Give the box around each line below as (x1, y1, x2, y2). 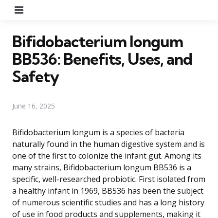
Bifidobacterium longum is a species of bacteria (12, 127, 184, 138)
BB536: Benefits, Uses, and (12, 49, 192, 69)
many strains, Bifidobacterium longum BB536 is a (12, 162, 191, 173)
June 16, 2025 (12, 101, 55, 110)
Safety (12, 66, 59, 86)
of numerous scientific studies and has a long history (12, 197, 204, 208)
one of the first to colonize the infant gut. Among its (12, 150, 201, 161)
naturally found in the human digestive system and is (12, 138, 205, 149)
